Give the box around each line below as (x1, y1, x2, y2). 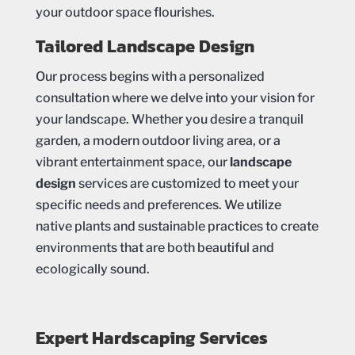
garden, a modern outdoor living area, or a (35, 133, 281, 149)
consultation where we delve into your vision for (35, 90, 315, 106)
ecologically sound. (35, 261, 150, 277)
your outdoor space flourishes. (35, 5, 215, 21)
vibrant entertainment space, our (35, 155, 230, 170)
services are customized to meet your (75, 176, 299, 192)
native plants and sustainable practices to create (35, 219, 319, 235)
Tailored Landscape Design (35, 33, 254, 60)
